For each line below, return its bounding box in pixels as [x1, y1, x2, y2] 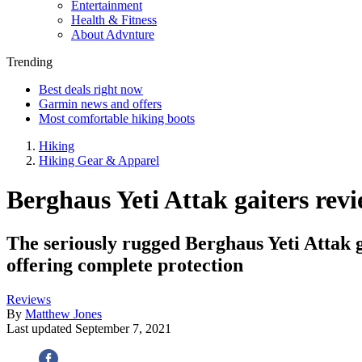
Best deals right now [39, 82, 143, 96]
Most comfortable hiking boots [39, 112, 195, 125]
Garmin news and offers [39, 97, 162, 111]
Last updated [6, 321, 75, 335]
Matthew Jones [25, 306, 102, 321]
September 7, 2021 [75, 321, 171, 335]
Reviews [6, 292, 51, 306]
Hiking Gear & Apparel [39, 154, 159, 167]
